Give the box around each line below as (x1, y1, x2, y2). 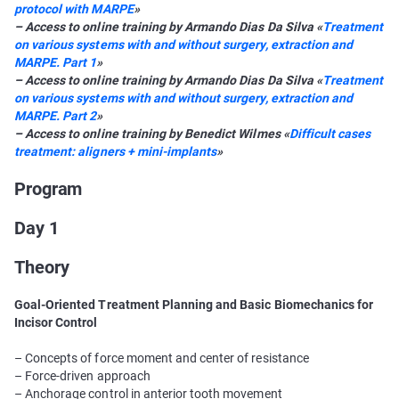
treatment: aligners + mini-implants (14, 144, 217, 159)
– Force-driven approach (14, 369, 151, 383)
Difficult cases (289, 126, 371, 141)
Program (14, 178, 83, 199)
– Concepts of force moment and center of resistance (14, 351, 309, 365)
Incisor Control (14, 315, 98, 330)
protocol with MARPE (14, 2, 134, 16)
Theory (14, 256, 69, 278)
